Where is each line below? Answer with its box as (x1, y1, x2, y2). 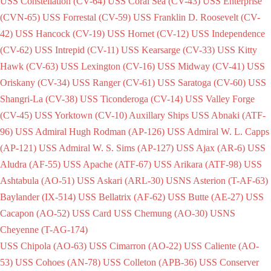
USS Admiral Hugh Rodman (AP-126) (15, 126, 165, 137)
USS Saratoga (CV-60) (157, 77, 246, 88)
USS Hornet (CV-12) (107, 28, 189, 39)
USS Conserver (199, 256, 259, 267)
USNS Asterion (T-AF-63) (166, 175, 268, 186)
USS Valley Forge (185, 93, 255, 104)
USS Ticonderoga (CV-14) (80, 93, 183, 104)
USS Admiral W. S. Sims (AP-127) (39, 142, 174, 153)
